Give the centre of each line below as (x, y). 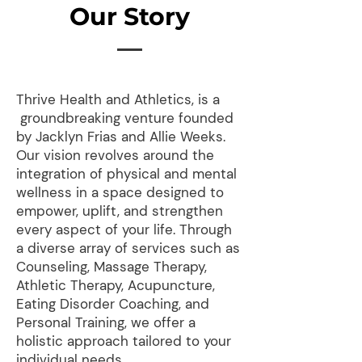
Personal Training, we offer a (106, 322)
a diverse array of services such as (128, 248)
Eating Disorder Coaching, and (113, 304)
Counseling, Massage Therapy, (112, 267)
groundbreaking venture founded (125, 118)
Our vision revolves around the (115, 155)
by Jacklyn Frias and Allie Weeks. (121, 137)
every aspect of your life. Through (124, 229)
